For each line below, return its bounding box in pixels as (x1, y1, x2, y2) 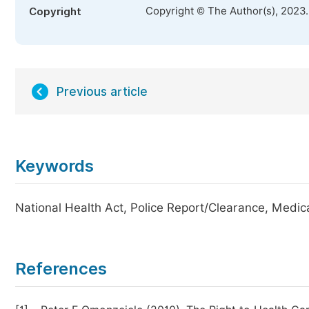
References (15, 259, 107, 279)
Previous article (57, 85, 148, 99)
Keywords (15, 156, 94, 176)
